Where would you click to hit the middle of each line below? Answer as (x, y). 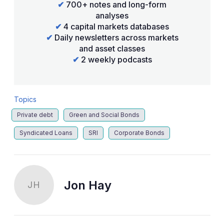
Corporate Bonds (139, 132)
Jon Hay (87, 185)
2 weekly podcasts (115, 59)
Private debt (35, 114)
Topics (25, 99)
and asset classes (112, 48)
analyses (112, 15)
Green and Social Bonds (104, 114)
